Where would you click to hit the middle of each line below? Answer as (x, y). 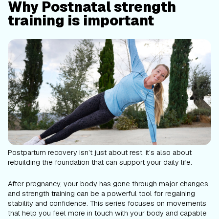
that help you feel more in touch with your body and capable (107, 213)
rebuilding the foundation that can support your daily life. (100, 162)
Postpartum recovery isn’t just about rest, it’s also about (100, 153)
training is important (81, 20)
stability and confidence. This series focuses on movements (107, 203)
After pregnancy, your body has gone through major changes (108, 184)
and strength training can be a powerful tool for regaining (101, 194)
